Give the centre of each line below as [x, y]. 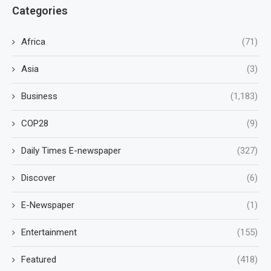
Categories [40, 11]
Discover [38, 178]
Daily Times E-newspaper [71, 151]
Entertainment [49, 233]
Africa [33, 42]
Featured [39, 260]
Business [39, 96]
